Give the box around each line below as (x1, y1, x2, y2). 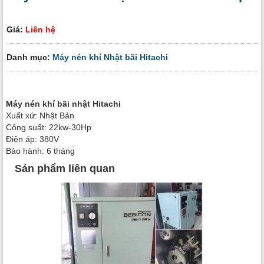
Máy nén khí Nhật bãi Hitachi (52, 52, 168, 62)
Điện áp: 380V (6, 134, 59, 144)
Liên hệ (25, 24, 55, 34)
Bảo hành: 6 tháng (6, 146, 75, 156)
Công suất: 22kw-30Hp (6, 122, 91, 132)
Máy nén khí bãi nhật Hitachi (6, 98, 121, 108)
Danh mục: (6, 52, 52, 62)
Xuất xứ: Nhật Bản (6, 110, 74, 120)
